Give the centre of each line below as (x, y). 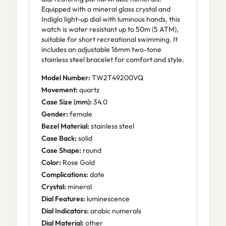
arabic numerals (115, 211)
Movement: (60, 90)
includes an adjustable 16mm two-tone (101, 49)
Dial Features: (63, 199)
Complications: (65, 175)
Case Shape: (61, 150)
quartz (89, 90)
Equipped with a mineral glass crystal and (106, 9)
